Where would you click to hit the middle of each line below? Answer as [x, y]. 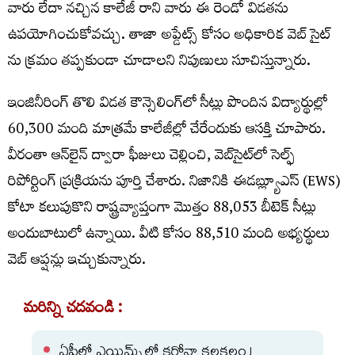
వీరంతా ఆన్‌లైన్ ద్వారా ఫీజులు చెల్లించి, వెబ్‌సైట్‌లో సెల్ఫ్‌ [152, 157]
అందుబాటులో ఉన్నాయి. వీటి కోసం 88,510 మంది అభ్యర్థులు [169, 235]
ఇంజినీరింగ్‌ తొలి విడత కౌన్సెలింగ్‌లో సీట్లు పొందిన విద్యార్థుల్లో [168, 105]
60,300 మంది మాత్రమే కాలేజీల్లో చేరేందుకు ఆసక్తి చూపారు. [167, 131]
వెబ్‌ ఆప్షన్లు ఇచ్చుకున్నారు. [77, 261]
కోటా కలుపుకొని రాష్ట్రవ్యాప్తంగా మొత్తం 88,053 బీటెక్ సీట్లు [162, 209]
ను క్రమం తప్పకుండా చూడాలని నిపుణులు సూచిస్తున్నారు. [159, 63]
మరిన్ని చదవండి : [73, 310]
